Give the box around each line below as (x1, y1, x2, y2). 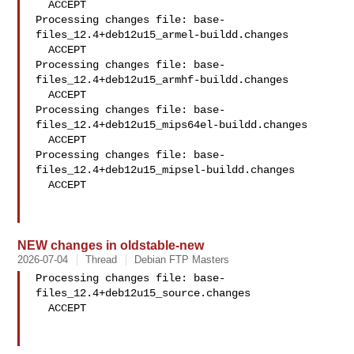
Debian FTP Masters (134, 254, 230, 265)
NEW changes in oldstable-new (17, 238, 205, 252)
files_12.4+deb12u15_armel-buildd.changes (36, 28, 289, 41)
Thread (85, 254, 118, 265)
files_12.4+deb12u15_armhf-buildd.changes (36, 73, 289, 86)
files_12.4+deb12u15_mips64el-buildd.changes (36, 119, 308, 131)
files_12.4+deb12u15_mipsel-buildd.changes (36, 164, 296, 176)
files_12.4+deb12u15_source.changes (36, 287, 251, 299)
